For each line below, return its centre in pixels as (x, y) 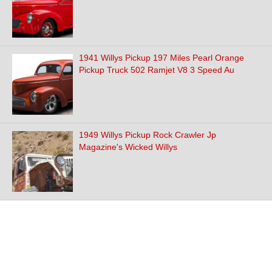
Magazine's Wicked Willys (128, 147)
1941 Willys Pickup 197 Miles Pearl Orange (161, 58)
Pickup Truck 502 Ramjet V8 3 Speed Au (157, 70)
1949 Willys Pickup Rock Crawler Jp (148, 135)
